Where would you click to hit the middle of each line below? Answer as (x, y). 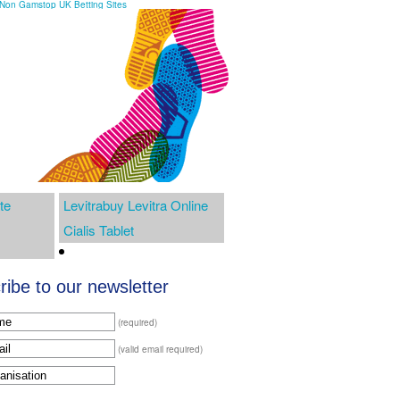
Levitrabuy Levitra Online (136, 204)
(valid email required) (160, 349)
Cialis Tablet (99, 229)
